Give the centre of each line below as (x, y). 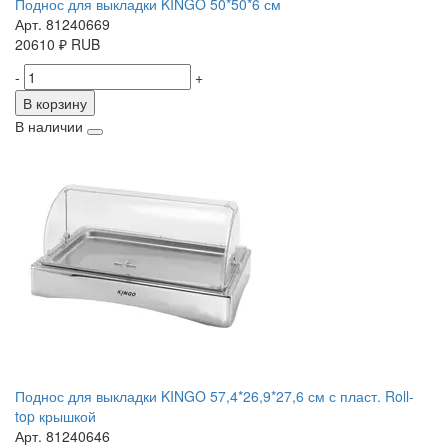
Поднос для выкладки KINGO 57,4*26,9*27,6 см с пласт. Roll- (214, 396)
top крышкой (55, 416)
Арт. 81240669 (62, 24)
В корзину (55, 103)
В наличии (49, 126)
